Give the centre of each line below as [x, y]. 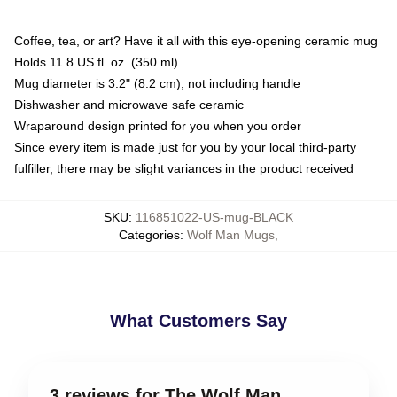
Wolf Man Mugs [231, 234]
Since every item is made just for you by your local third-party [185, 147]
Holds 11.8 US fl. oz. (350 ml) [96, 62]
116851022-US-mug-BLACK [214, 217]
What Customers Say [198, 320]
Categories [149, 234]
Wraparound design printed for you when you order [158, 125]
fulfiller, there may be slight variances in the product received [184, 168]
